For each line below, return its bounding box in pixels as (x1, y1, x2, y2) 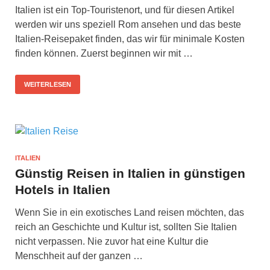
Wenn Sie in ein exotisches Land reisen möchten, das (15, 207, 244, 218)
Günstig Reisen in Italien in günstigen (15, 166, 245, 181)
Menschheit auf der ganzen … (15, 251, 143, 262)
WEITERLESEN (24, 81, 71, 89)
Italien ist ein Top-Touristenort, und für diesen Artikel (15, 5, 234, 16)
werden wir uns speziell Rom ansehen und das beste (15, 19, 241, 30)
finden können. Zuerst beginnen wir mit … (15, 48, 193, 59)
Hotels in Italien (15, 183, 110, 197)
